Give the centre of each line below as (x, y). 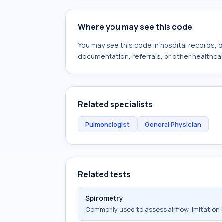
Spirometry (104, 198)
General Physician (173, 124)
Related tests (104, 174)
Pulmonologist (108, 124)
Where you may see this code (135, 27)
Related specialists (115, 104)
